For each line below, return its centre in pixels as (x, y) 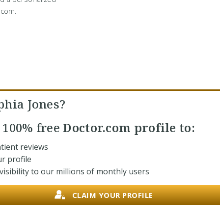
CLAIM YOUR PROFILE (112, 195)
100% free (31, 127)
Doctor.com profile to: (127, 127)
